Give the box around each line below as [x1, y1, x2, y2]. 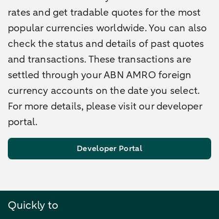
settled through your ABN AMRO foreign [8, 68, 192, 82]
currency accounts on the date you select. [8, 84, 200, 98]
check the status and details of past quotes [8, 37, 204, 51]
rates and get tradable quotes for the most [8, 6, 201, 20]
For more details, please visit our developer [8, 100, 202, 113]
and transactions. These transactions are [8, 53, 192, 66]
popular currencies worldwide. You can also [8, 22, 207, 35]
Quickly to [8, 198, 58, 213]
